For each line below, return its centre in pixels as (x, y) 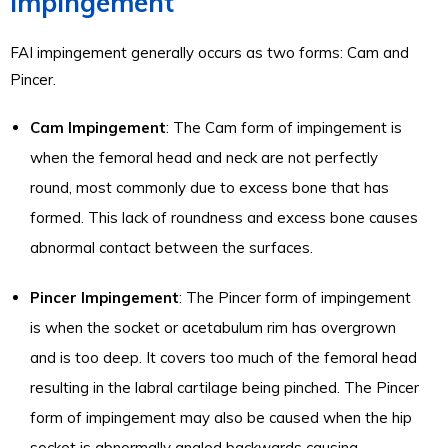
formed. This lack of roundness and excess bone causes (224, 217)
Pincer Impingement (104, 297)
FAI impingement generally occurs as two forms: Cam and (209, 52)
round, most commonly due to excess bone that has (209, 187)
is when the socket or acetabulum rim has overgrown (213, 327)
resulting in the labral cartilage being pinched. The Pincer (224, 387)
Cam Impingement (98, 127)
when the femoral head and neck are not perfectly (204, 157)
